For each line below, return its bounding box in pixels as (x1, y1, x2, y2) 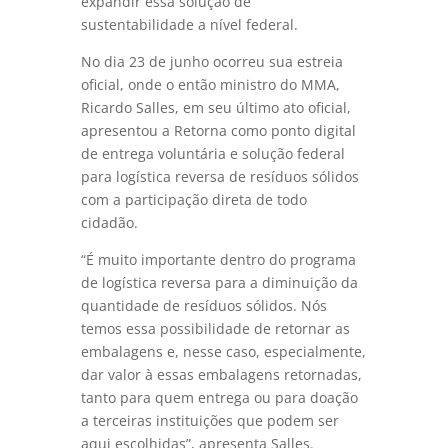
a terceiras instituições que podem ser (80, 411, 339, 431)
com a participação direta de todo (80, 190, 307, 210)
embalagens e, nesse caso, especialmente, (80, 342, 366, 362)
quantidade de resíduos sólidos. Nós (80, 296, 327, 316)
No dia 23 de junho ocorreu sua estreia (80, 52, 343, 72)
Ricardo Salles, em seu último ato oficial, (80, 98, 351, 118)
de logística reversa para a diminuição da (80, 273, 358, 293)
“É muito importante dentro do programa (80, 250, 356, 270)
